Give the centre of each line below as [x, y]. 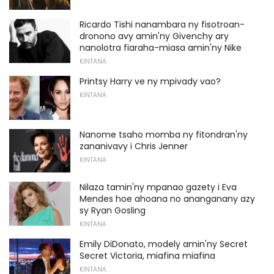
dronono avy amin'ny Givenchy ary [154, 36]
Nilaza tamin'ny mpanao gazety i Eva [158, 187]
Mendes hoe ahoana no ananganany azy [167, 199]
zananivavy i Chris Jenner [134, 146]
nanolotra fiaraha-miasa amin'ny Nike [161, 47]
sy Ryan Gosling [113, 211]
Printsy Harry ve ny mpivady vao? [150, 81]
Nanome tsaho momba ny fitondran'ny [164, 134]
